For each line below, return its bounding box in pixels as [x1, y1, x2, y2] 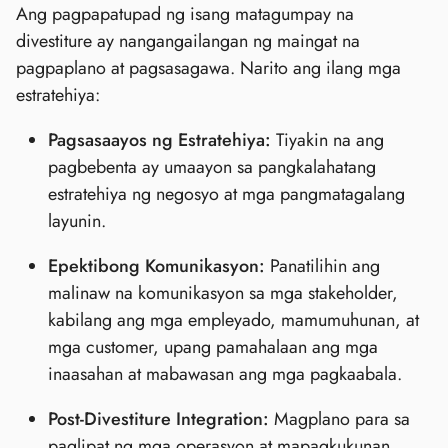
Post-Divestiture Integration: [48, 406, 269, 433]
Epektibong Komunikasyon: [48, 253, 265, 280]
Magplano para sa [269, 406, 410, 433]
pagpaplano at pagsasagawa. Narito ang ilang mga [16, 55, 401, 82]
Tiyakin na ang [271, 127, 384, 154]
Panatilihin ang [265, 253, 380, 280]
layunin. [48, 208, 106, 235]
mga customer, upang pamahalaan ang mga [48, 334, 378, 361]
